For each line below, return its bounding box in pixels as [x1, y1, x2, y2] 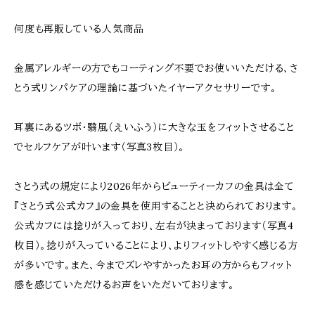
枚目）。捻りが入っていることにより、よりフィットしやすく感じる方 [14, 239, 298, 252]
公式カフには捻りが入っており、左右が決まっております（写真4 [14, 219, 294, 232]
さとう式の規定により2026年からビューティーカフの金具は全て [14, 180, 295, 193]
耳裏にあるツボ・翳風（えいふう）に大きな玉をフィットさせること [14, 121, 295, 134]
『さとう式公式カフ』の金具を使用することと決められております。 [14, 200, 298, 212]
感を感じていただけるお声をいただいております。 [14, 278, 235, 291]
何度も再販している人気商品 [14, 22, 144, 35]
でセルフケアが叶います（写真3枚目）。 [14, 141, 186, 153]
